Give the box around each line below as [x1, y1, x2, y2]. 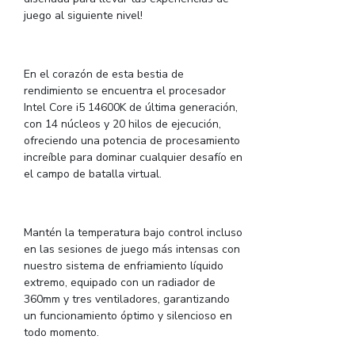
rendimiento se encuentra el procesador [24, 83, 226, 99]
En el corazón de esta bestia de [24, 67, 184, 82]
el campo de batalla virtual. [24, 166, 162, 182]
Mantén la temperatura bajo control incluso [24, 225, 242, 241]
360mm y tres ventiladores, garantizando [24, 292, 230, 307]
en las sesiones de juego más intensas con [24, 242, 240, 258]
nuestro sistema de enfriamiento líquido [24, 258, 223, 274]
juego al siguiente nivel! [24, 8, 143, 24]
